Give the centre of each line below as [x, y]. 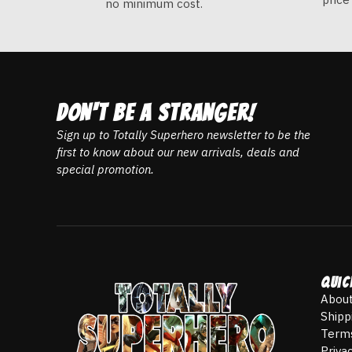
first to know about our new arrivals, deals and [178, 152]
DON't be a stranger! [156, 113]
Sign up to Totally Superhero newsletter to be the [183, 135]
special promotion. [105, 170]
